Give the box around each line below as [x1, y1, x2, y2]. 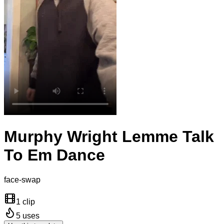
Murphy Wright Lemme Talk [4, 127, 214, 146]
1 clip [16, 197, 35, 206]
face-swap [4, 175, 40, 184]
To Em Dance [4, 146, 105, 164]
